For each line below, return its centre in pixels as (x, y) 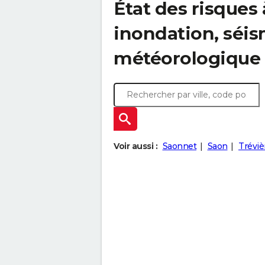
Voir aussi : (135, 146)
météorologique (187, 58)
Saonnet (179, 146)
